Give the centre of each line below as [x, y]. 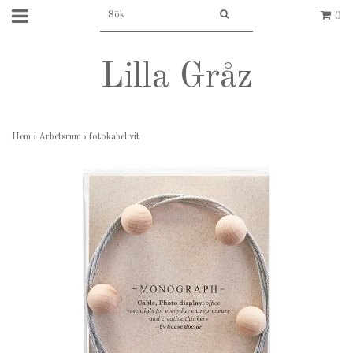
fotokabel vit [115, 137]
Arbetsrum [61, 137]
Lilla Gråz [176, 78]
